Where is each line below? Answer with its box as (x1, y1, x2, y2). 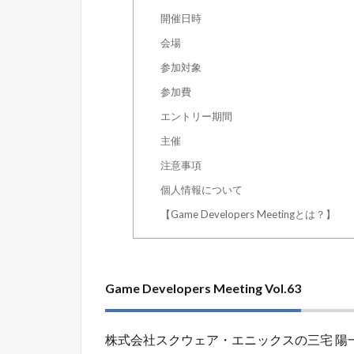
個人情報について (160, 183, 243, 196)
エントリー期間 (160, 109, 232, 122)
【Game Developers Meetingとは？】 (160, 207, 336, 220)
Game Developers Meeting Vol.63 (105, 280, 301, 296)
